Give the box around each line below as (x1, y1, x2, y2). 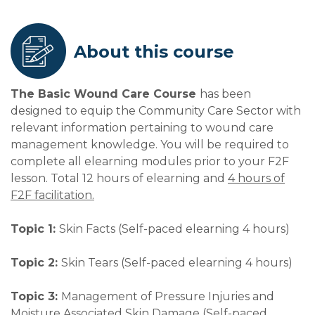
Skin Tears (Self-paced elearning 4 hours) (61, 256, 292, 270)
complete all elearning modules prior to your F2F (11, 155, 289, 169)
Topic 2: (11, 256, 61, 270)
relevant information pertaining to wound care (11, 121, 274, 135)
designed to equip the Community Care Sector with (11, 104, 301, 118)
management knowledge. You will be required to (11, 138, 289, 152)
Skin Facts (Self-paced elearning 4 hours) (59, 222, 290, 236)
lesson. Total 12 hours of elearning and (11, 172, 228, 186)
